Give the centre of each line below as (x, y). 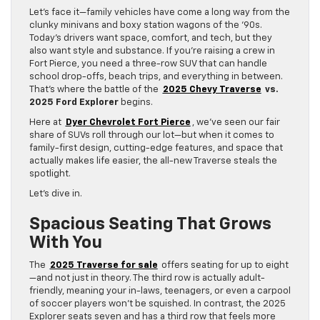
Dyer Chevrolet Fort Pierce (128, 122)
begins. (136, 102)
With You (66, 242)
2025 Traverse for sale (104, 265)
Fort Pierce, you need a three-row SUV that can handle (148, 64)
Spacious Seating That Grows (150, 224)
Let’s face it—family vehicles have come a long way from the (160, 12)
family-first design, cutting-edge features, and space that (156, 148)
